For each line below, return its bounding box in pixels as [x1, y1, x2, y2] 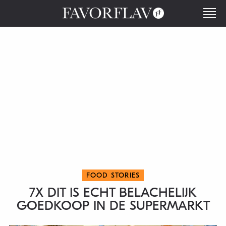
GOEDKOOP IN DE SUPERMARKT [16, 198, 210, 213]
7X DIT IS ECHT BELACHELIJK [29, 185, 197, 200]
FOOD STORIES [86, 171, 140, 180]
